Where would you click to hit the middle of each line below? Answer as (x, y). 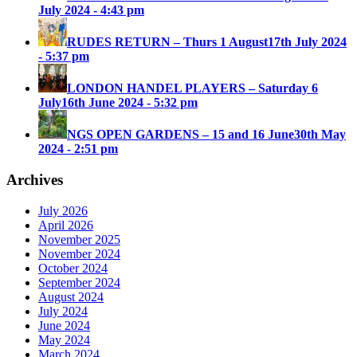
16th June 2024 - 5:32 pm (129, 103)
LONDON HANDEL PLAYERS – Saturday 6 (192, 88)
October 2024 (73, 268)
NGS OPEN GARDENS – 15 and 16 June (180, 135)
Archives (35, 180)
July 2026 (63, 210)
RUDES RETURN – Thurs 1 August (167, 42)
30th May (320, 135)
